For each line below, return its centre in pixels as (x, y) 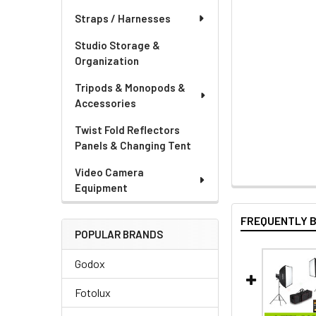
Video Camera (109, 172)
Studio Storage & (117, 45)
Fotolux (93, 292)
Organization (107, 61)
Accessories (105, 103)
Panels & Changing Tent (133, 145)
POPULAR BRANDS (119, 234)
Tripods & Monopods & (130, 87)
